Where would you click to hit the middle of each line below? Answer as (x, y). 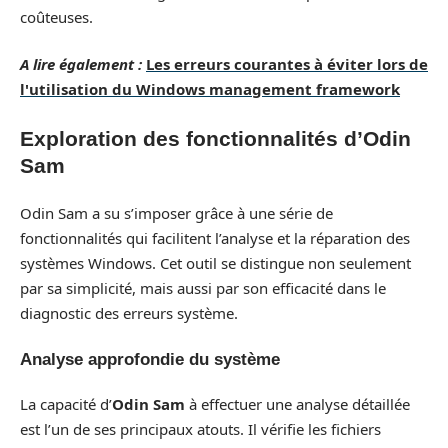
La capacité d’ (66, 404)
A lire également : (81, 64)
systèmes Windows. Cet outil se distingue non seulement (215, 263)
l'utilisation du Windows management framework (210, 89)
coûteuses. (56, 16)
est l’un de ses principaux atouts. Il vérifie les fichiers (200, 429)
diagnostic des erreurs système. (129, 313)
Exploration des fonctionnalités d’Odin (215, 138)
